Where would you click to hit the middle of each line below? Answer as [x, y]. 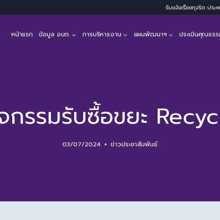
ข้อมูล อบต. [55, 34]
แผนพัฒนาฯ [150, 34]
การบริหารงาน [102, 34]
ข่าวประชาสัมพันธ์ [134, 144]
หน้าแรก [22, 34]
